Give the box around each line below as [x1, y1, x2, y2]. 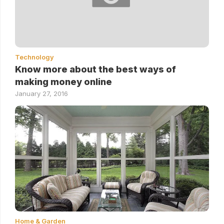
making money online [15, 76, 112, 87]
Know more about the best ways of [15, 63, 176, 74]
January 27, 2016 [15, 89, 68, 97]
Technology [15, 52, 54, 61]
